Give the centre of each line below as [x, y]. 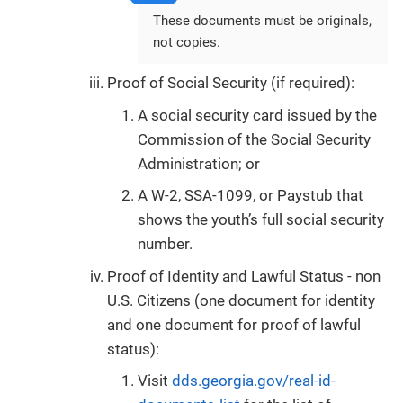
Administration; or [199, 163]
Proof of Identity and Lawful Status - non [244, 276]
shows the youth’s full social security [261, 220]
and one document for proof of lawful [234, 324]
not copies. [187, 42]
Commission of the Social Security [254, 139]
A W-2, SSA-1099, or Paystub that [251, 196]
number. [165, 244]
